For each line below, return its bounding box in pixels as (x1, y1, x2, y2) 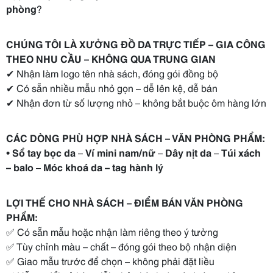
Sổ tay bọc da (12, 145, 76, 159)
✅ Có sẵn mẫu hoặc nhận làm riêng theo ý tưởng (6, 224, 218, 238)
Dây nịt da (165, 145, 211, 159)
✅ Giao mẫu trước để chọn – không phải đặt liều (6, 253, 214, 268)
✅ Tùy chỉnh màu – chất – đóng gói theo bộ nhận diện (6, 239, 236, 253)
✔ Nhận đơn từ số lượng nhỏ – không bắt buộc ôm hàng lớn (6, 95, 266, 109)
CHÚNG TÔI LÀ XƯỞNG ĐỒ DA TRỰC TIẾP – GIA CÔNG (6, 37, 266, 51)
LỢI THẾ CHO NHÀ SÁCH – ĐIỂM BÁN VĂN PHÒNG (6, 195, 243, 209)
